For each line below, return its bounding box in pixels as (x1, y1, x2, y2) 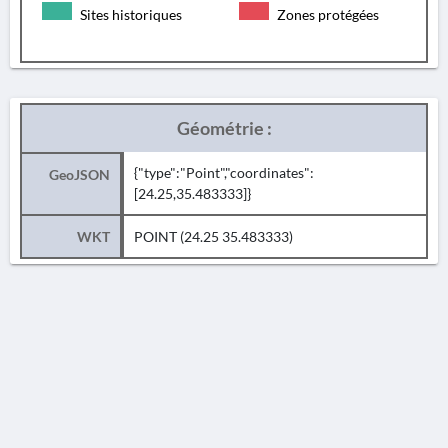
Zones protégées (274, 6, 379, 23)
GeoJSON (49, 166, 110, 183)
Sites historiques (77, 6, 182, 23)
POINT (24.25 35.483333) (134, 228, 293, 245)
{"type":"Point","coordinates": (134, 164, 314, 181)
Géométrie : (176, 117, 272, 139)
